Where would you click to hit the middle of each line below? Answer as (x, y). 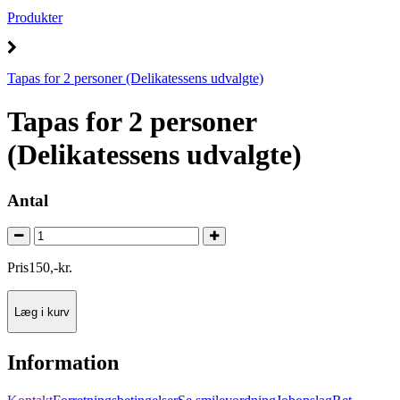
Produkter (35, 17)
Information (63, 363)
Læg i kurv (42, 312)
